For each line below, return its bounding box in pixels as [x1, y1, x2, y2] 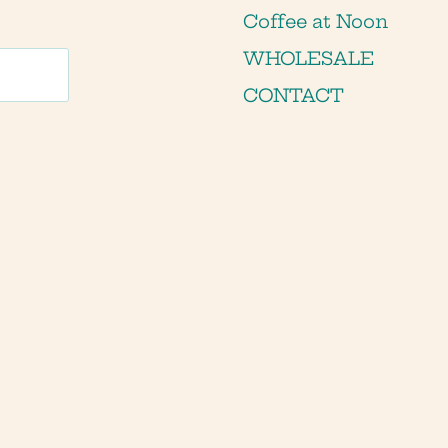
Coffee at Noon [243, 9, 388, 33]
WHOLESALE [243, 46, 374, 70]
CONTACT [243, 83, 344, 107]
